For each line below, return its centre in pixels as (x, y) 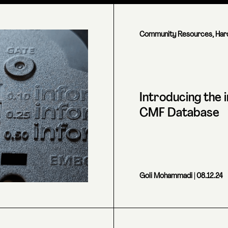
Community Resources (176, 35)
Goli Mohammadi (166, 176)
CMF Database (179, 113)
